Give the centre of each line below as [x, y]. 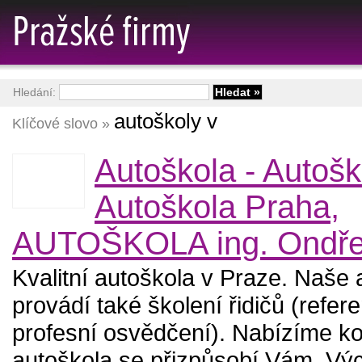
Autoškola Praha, [217, 207]
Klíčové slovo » [63, 124]
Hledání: [36, 92]
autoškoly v [166, 121]
